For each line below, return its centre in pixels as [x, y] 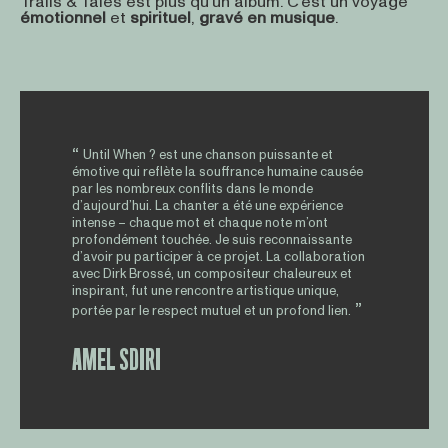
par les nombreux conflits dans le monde [192, 189]
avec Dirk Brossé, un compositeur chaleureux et [211, 274]
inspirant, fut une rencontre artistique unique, [205, 291]
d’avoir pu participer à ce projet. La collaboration [218, 257]
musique [302, 18]
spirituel [160, 18]
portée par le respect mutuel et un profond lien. [211, 311]
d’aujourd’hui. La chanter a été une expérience [207, 206]
